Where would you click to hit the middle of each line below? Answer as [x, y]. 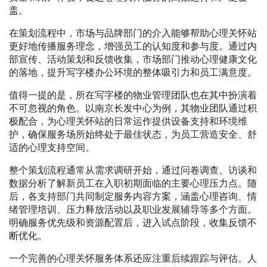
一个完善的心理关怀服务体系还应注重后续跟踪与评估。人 [133, 259]
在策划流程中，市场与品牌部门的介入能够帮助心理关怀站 [133, 33]
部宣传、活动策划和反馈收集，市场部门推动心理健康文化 [133, 60]
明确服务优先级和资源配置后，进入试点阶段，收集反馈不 [133, 223]
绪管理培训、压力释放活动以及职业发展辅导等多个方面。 [133, 210]
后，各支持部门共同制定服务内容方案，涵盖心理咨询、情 [133, 197]
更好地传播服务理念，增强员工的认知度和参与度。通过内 [133, 46]
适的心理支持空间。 [52, 148]
